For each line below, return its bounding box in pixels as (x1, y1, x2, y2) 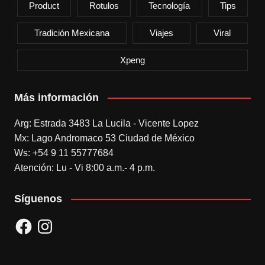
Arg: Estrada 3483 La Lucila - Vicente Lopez (14, 118, 199, 128)
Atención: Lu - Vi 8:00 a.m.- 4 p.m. (14, 162, 155, 173)
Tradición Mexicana (34, 27, 109, 38)
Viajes (150, 27, 173, 38)
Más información (14, 91, 99, 104)
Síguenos (14, 192, 62, 205)
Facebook (13, 215, 56, 226)
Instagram (34, 215, 76, 226)
